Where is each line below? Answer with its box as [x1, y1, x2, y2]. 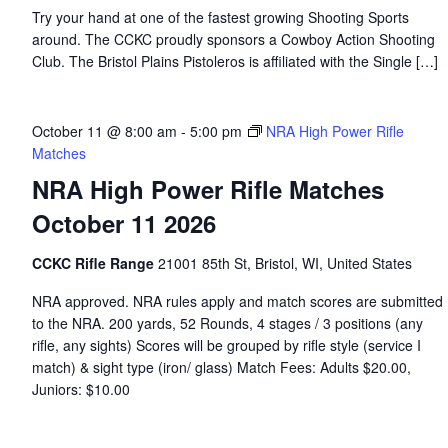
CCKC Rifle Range [31, 253, 158, 273]
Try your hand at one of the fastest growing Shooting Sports [31, 7, 409, 27]
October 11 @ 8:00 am [31, 121, 177, 141]
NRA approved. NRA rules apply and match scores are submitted [31, 291, 443, 311]
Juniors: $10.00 [31, 379, 130, 399]
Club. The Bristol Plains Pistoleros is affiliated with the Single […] [31, 51, 438, 71]
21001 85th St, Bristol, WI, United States [157, 253, 412, 273]
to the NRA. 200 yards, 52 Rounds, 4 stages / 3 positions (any [31, 313, 423, 333]
